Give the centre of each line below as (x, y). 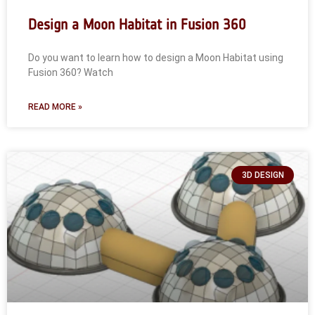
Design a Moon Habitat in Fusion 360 (137, 24)
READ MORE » (55, 107)
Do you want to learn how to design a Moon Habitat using (156, 58)
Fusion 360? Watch (71, 72)
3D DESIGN (263, 175)
